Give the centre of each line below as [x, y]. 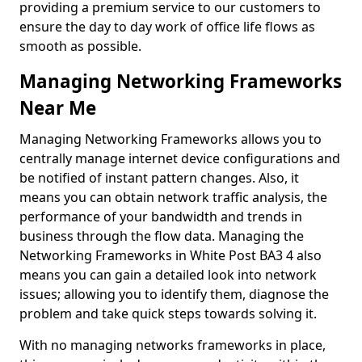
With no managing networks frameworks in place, [173, 345]
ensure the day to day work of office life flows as [167, 27]
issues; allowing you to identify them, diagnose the [174, 294]
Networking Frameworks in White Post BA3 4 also [170, 255]
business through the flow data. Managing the [162, 236]
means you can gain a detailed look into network [168, 275]
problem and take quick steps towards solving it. [168, 314]
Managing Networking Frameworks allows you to [170, 139]
